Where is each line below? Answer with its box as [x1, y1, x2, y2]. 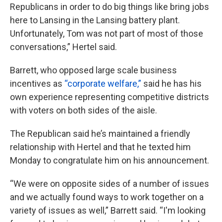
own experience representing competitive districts [10, 92, 209, 103]
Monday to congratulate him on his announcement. [10, 155, 209, 166]
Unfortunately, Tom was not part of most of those [10, 28, 203, 39]
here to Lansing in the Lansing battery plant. [10, 15, 180, 26]
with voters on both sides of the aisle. [10, 105, 157, 116]
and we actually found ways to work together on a [10, 192, 204, 203]
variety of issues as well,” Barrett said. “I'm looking [10, 205, 206, 216]
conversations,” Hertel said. [10, 42, 117, 53]
